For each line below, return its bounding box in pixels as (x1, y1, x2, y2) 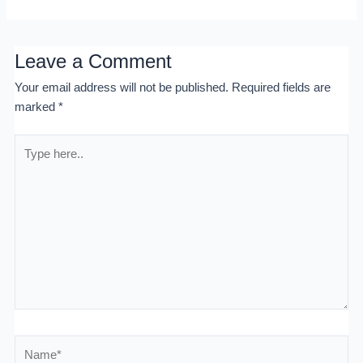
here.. (13, 156, 44, 170)
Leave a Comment (14, 51, 172, 73)
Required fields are (231, 81, 331, 95)
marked (14, 100, 58, 114)
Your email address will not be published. (14, 81, 228, 95)
